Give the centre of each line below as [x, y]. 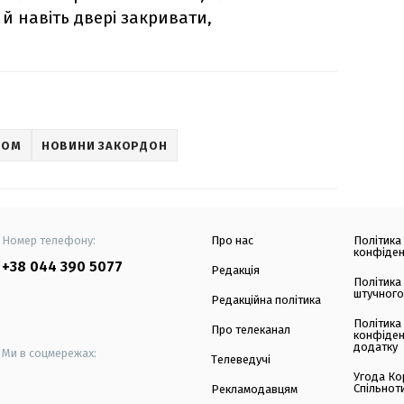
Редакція [235, 271]
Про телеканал [251, 330]
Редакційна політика [266, 300]
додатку [376, 347]
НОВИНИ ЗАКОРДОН [104, 145]
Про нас [232, 241]
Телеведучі [241, 360]
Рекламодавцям [254, 390]
